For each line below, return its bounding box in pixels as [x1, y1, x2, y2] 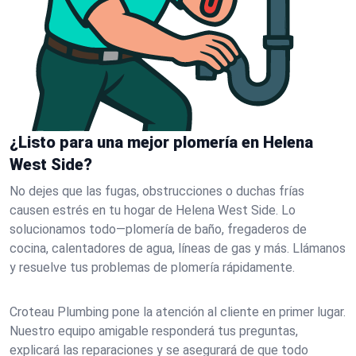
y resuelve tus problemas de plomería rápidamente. [10, 260, 295, 275]
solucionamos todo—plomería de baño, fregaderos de [10, 222, 307, 237]
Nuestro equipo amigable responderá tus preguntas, [10, 323, 298, 339]
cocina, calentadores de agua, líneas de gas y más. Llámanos [10, 241, 346, 256]
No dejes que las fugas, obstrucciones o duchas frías [10, 184, 304, 199]
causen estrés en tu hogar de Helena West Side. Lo [10, 203, 296, 218]
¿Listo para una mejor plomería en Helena [10, 133, 313, 152]
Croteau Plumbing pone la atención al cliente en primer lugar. [10, 304, 346, 319]
